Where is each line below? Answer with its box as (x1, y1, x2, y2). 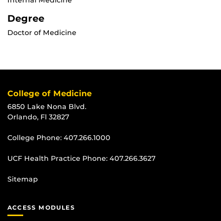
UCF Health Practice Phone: (7, 154, 110, 163)
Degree (7, 12, 44, 25)
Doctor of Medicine (7, 28, 76, 37)
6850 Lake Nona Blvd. (7, 102, 86, 111)
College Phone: (7, 133, 64, 143)
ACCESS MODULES (7, 204, 75, 212)
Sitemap (7, 175, 38, 184)
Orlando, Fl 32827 (7, 112, 70, 122)
